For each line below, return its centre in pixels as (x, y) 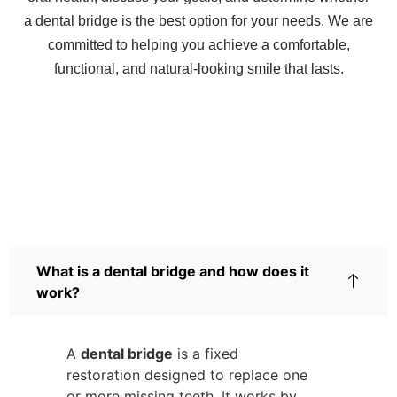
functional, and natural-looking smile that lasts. (198, 68)
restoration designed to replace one (187, 375)
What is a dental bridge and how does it (173, 272)
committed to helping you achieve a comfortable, (198, 44)
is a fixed (206, 354)
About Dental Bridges (198, 215)
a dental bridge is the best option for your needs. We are (198, 20)
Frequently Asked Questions (198, 187)
